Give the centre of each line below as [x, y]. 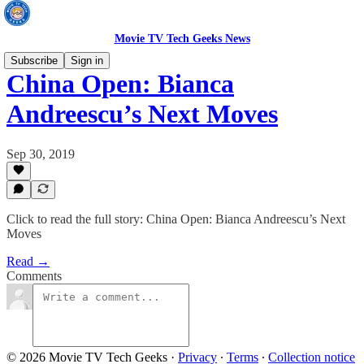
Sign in [87, 61]
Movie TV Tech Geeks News [182, 39]
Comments [34, 276]
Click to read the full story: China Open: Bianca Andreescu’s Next [176, 219]
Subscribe [34, 61]
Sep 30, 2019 [41, 154]
